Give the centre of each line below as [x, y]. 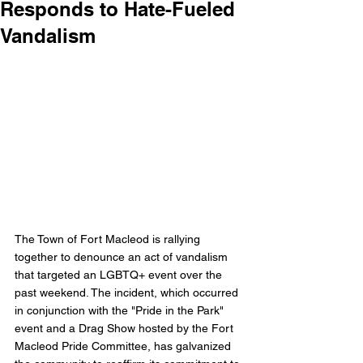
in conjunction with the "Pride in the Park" [121, 311]
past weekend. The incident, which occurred [128, 293]
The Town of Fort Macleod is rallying [109, 239]
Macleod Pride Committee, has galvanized [124, 346]
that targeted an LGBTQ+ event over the [120, 275]
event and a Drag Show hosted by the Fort [126, 329]
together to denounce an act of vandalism [123, 257]
